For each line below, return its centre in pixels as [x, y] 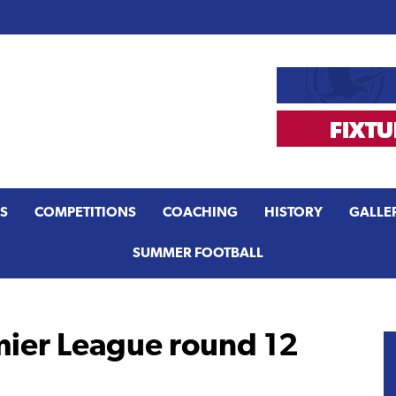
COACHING [200, 213]
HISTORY [293, 213]
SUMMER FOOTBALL [198, 253]
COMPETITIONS [85, 213]
